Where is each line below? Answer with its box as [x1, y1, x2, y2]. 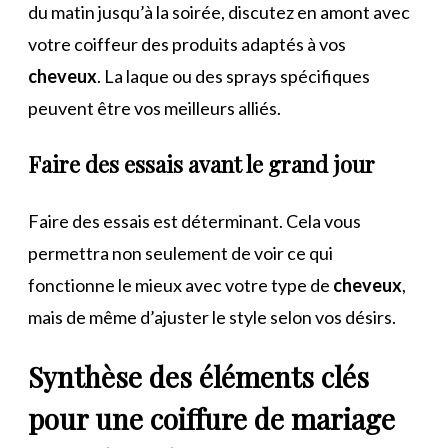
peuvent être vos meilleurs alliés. [28, 96, 281, 119]
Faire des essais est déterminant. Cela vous [28, 209, 361, 232]
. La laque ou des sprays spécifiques [97, 64, 370, 87]
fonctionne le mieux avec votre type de [28, 273, 333, 296]
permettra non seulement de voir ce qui [28, 241, 333, 264]
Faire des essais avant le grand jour [28, 148, 375, 179]
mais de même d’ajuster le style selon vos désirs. [28, 305, 396, 328]
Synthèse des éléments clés [28, 357, 369, 395]
